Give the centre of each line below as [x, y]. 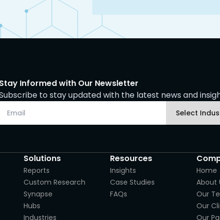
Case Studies [132, 182]
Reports [37, 170]
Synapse [38, 194]
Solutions [42, 158]
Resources [131, 158]
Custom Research [55, 182]
